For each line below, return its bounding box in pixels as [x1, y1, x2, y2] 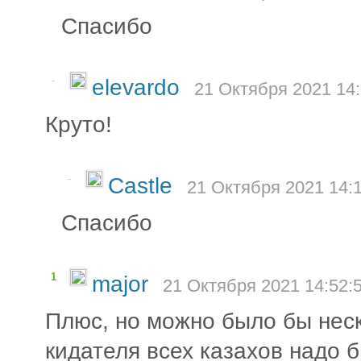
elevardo [92, 74, 186, 100]
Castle [108, 172, 179, 198]
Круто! [45, 111, 112, 137]
